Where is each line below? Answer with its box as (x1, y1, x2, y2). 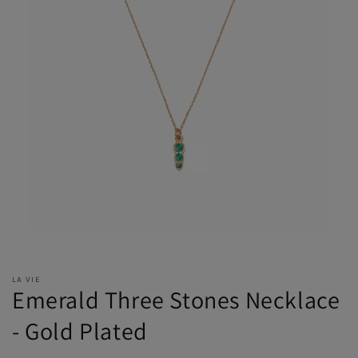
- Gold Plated (12, 315, 148, 348)
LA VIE (12, 275, 41, 285)
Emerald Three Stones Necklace (12, 284, 340, 316)
